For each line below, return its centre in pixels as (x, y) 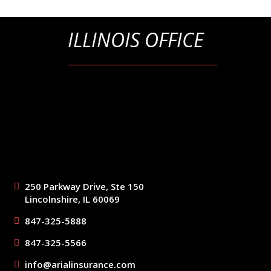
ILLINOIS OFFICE (135, 40)
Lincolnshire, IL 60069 (72, 199)
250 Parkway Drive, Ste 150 (84, 187)
